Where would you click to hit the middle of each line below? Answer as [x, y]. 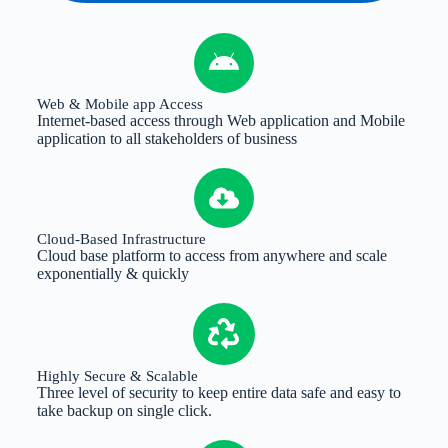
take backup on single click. [124, 410]
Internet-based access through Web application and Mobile [220, 120]
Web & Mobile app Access [119, 103]
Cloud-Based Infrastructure [121, 238]
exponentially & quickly [112, 273]
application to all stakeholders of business [166, 138]
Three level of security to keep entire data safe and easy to [218, 392]
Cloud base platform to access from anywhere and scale [211, 255]
